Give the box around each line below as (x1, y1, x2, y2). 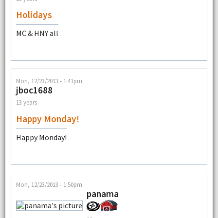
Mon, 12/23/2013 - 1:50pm (16, 180, 82, 188)
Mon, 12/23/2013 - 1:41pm (16, 76, 82, 85)
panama (86, 187, 119, 200)
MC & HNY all (16, 28, 58, 38)
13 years (16, 98, 37, 106)
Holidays (16, 9, 52, 21)
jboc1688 (16, 84, 53, 96)
